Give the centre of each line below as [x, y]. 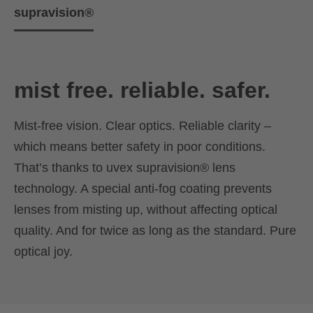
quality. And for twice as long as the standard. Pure [155, 230]
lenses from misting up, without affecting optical [146, 209]
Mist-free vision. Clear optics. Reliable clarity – [143, 125]
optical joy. [43, 251]
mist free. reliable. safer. [142, 90]
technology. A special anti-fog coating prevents [143, 188]
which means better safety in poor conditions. [140, 146]
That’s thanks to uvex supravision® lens [125, 167]
